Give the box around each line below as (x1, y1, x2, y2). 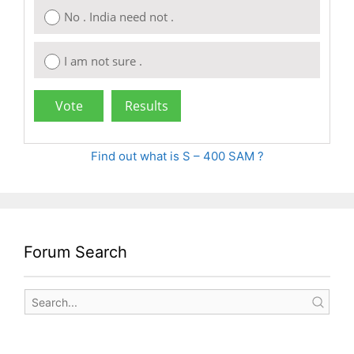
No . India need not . (64, 9, 174, 25)
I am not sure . (64, 53, 142, 70)
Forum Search (24, 243, 127, 262)
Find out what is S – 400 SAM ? (90, 149, 264, 164)
